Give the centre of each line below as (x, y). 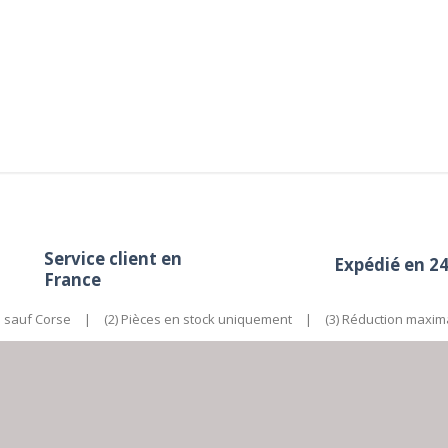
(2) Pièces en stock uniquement (198, 318)
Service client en (113, 258)
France (72, 279)
